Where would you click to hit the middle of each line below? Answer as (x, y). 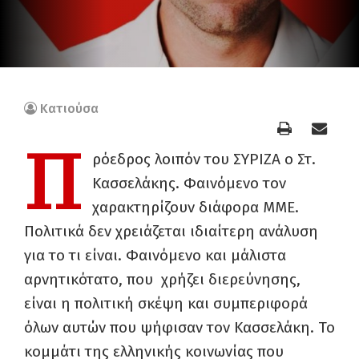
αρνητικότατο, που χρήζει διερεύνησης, (162, 279)
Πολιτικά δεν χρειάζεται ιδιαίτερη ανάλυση (171, 231)
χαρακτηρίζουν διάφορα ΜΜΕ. (196, 207)
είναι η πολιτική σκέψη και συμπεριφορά (166, 303)
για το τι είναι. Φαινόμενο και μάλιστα (155, 255)
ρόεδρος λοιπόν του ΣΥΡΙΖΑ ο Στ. (204, 159)
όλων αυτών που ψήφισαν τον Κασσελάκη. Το (179, 327)
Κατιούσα (69, 109)
